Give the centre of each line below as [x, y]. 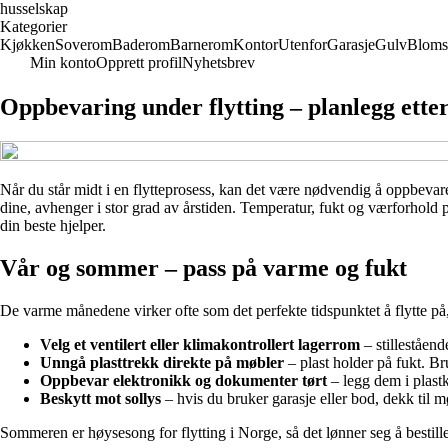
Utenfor [302, 44]
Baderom [141, 44]
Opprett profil [139, 62]
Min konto [63, 62]
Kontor [255, 44]
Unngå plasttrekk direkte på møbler [162, 362]
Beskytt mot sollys [100, 398]
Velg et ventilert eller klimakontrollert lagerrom [200, 344]
